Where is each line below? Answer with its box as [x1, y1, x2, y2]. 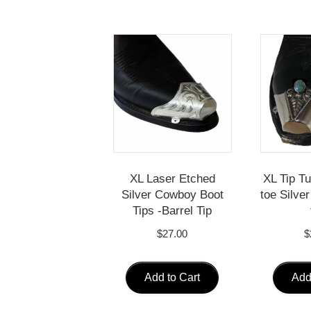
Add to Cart [144, 271, 201, 283]
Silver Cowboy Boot [121, 187, 224, 201]
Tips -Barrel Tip [133, 203, 212, 217]
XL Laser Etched [129, 171, 215, 185]
